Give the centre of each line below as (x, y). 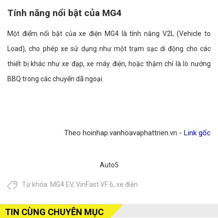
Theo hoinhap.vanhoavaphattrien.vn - (124, 133)
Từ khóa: (36, 185)
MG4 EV (62, 185)
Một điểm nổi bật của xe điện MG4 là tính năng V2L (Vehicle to (109, 34)
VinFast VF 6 (95, 185)
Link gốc (197, 133)
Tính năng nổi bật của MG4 (64, 13)
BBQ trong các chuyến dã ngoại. (55, 79)
